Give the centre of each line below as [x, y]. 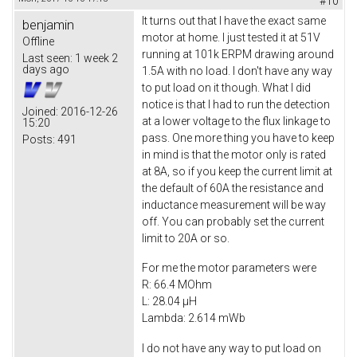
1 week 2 [95, 58]
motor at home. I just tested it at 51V [231, 37]
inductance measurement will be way [234, 204]
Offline [38, 41]
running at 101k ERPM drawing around [238, 54]
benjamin [48, 24]
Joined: [40, 111]
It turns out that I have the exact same [234, 20]
